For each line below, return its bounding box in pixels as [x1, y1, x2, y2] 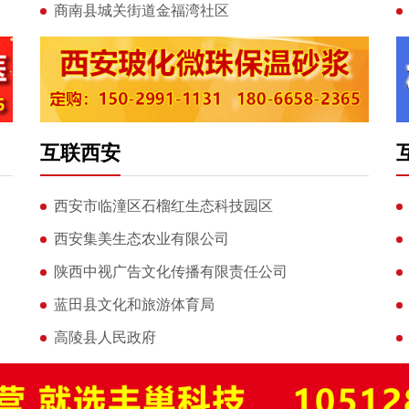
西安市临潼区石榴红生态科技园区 [53, 198, 273, 215]
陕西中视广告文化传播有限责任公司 [53, 264, 288, 280]
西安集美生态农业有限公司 [53, 231, 229, 247]
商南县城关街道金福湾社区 [53, 3, 229, 19]
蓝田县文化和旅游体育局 [53, 297, 215, 313]
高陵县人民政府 [53, 330, 156, 346]
